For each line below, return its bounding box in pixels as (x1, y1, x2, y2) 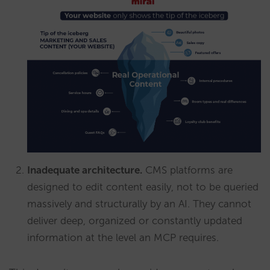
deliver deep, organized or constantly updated (27, 214, 242, 227)
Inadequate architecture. (27, 163, 142, 176)
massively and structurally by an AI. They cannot (27, 197, 251, 210)
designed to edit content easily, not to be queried (27, 180, 259, 193)
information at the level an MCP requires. (27, 231, 219, 243)
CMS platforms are (142, 163, 233, 176)
